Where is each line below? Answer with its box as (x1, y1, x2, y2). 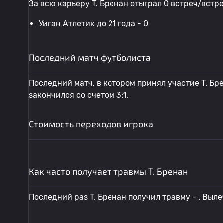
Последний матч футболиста (29, 52, 151, 63)
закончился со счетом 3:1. (29, 90, 129, 100)
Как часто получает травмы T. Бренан (29, 166, 188, 177)
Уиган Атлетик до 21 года (39, 19, 135, 28)
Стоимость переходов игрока (29, 118, 153, 129)
